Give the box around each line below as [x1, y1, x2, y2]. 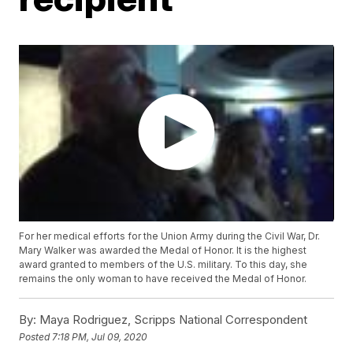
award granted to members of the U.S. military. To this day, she [19, 258, 308, 271]
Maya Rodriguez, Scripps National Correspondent [36, 312, 308, 328]
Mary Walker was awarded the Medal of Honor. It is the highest [19, 244, 307, 257]
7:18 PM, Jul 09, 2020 [52, 330, 148, 343]
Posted [19, 330, 53, 343]
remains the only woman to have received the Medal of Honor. [19, 273, 307, 285]
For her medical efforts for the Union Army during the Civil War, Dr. [19, 230, 321, 243]
